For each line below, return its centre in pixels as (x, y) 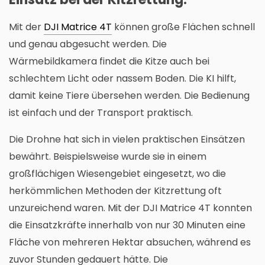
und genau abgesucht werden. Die (88, 44)
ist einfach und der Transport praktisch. (101, 112)
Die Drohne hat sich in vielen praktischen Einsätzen (127, 139)
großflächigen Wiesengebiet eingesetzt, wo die (117, 173)
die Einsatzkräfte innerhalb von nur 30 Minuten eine (127, 225)
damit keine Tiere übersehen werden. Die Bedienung (129, 95)
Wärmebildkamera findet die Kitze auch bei (109, 61)
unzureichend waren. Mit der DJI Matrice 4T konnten (130, 208)
